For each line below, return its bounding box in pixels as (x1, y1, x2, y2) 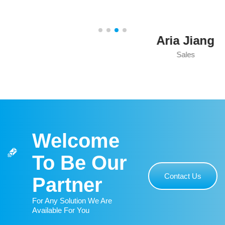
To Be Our (32, 152, 128, 174)
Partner (32, 174, 103, 196)
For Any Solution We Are (32, 196, 113, 205)
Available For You (32, 206, 90, 215)
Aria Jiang (83, 34, 142, 48)
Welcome (32, 130, 120, 152)
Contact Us (164, 172, 201, 181)
